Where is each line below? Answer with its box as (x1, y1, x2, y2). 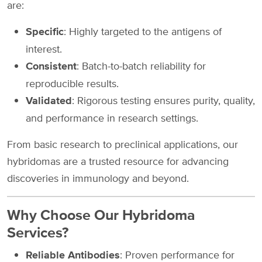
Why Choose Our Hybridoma (7, 204, 195, 226)
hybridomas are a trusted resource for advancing (7, 153, 229, 168)
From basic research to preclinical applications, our (7, 136, 238, 151)
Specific (26, 23, 64, 39)
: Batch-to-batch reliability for (77, 58, 206, 73)
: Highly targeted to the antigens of (64, 23, 222, 39)
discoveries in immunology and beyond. (7, 170, 189, 185)
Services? (7, 221, 68, 243)
